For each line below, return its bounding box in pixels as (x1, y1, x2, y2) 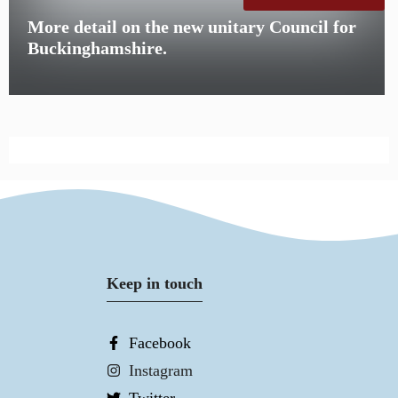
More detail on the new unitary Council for (28, 16, 357, 36)
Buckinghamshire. (28, 37, 168, 58)
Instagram (129, 362, 194, 380)
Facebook (129, 334, 192, 353)
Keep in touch (107, 275, 203, 293)
